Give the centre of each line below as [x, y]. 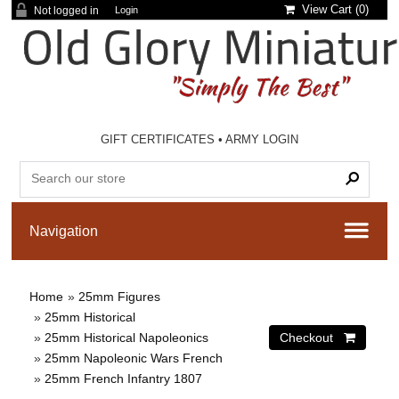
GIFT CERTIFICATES [158, 139]
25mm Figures [120, 297]
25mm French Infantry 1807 [124, 379]
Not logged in [67, 11]
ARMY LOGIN [262, 139]
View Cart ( [327, 9]
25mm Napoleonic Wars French [134, 358]
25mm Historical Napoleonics [127, 338]
